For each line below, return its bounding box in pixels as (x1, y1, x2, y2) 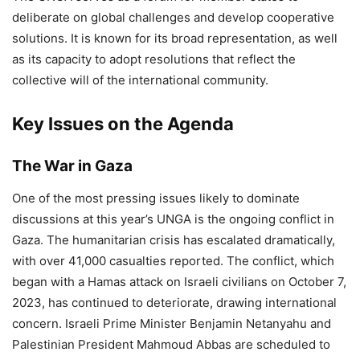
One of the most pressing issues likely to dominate (12, 190, 300, 206)
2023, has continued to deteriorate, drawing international (12, 294, 337, 310)
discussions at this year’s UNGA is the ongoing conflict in (12, 211, 334, 227)
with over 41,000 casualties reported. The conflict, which (12, 252, 334, 268)
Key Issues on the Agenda (12, 112, 234, 134)
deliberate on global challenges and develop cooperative (12, 9, 334, 25)
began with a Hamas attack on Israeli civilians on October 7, (12, 273, 346, 289)
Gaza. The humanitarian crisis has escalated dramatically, (12, 231, 335, 247)
